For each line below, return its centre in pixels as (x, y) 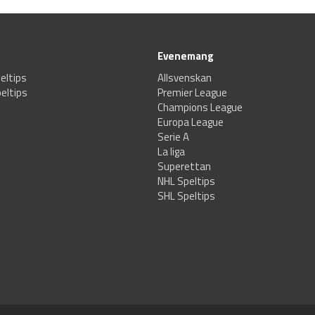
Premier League (192, 93)
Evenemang (186, 56)
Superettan (184, 167)
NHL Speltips (186, 181)
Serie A (173, 137)
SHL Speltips (186, 196)
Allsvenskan (185, 78)
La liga (171, 152)
